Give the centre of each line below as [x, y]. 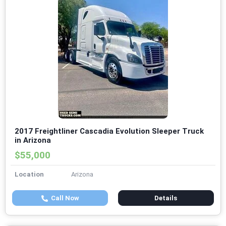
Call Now [63, 198]
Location [29, 175]
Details [166, 198]
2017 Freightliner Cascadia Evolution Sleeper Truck [109, 131]
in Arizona [33, 140]
